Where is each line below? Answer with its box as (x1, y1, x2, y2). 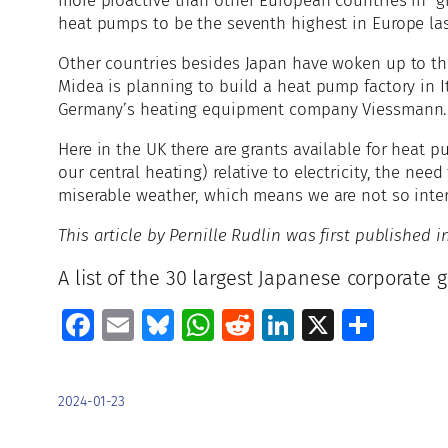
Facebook (94, 306, 226, 345)
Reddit (254, 306, 348, 345)
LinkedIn (294, 306, 417, 345)
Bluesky (174, 306, 284, 345)
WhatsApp (214, 306, 358, 345)
